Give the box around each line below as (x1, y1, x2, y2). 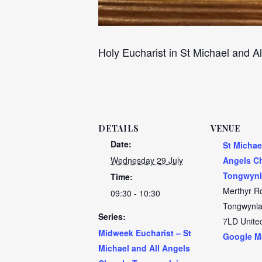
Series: (98, 211, 126, 222)
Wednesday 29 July (111, 154, 183, 166)
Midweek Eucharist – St (98, 227, 191, 239)
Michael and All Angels (98, 242, 190, 254)
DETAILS (98, 123, 139, 134)
